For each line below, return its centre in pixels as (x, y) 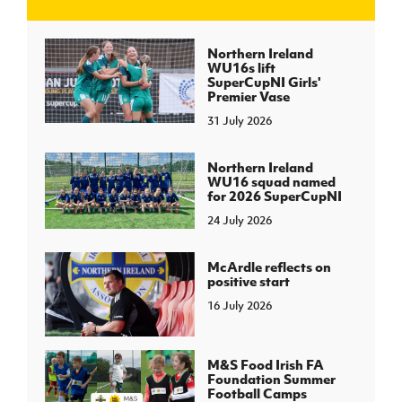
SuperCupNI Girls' (264, 82)
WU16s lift (241, 67)
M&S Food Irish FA (265, 364)
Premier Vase (248, 96)
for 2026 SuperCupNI (274, 196)
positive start (248, 281)
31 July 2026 (239, 121)
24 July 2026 (239, 220)
